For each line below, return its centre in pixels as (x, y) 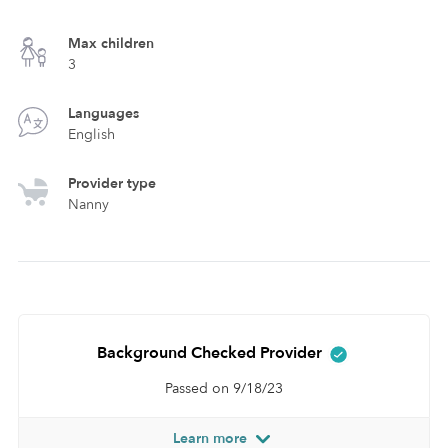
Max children (111, 43)
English (91, 134)
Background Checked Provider (211, 353)
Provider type (112, 183)
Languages (103, 113)
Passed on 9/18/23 (224, 388)
